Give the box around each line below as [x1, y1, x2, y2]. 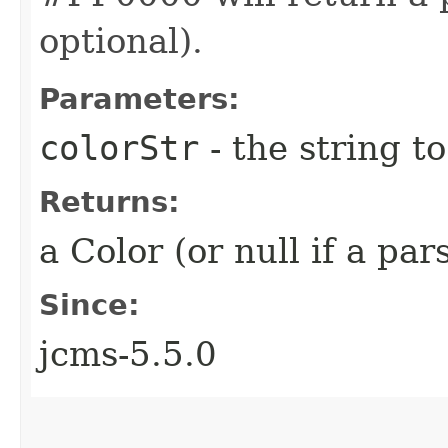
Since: [39, 287, 140, 322]
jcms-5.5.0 [39, 333, 217, 374]
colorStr [39, 127, 199, 168]
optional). [39, 20, 203, 61]
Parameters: [39, 81, 240, 116]
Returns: [39, 184, 180, 219]
